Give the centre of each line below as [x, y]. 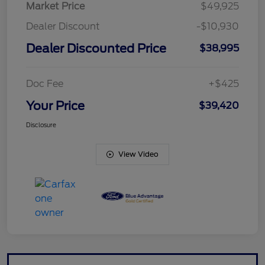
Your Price [55, 106]
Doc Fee [45, 84]
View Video [138, 154]
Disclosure [41, 125]
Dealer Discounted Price [96, 49]
